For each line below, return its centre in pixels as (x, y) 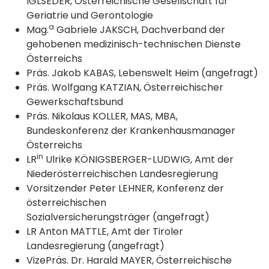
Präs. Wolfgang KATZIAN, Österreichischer (125, 88)
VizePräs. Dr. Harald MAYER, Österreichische (129, 261)
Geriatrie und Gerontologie (90, 16)
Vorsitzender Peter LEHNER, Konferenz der (125, 189)
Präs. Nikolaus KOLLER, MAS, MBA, (102, 116)
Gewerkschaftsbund (75, 102)
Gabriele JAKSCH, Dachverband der (140, 30)
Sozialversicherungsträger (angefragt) (118, 217)
